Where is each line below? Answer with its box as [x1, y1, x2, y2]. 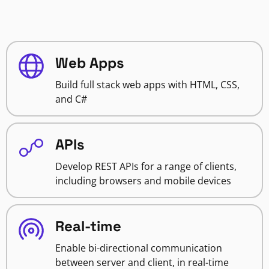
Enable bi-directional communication [55, 241, 222, 255]
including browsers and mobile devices [55, 174, 231, 188]
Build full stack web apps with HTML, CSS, [55, 78, 240, 92]
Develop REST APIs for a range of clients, [55, 160, 237, 174]
